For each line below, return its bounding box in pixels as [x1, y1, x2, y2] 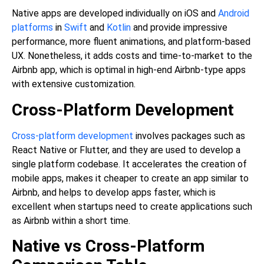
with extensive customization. [12, 78, 136, 90]
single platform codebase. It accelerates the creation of [12, 158, 247, 170]
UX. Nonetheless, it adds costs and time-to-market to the [12, 50, 252, 62]
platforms [12, 22, 53, 34]
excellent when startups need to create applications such [12, 200, 252, 212]
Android [218, 8, 249, 19]
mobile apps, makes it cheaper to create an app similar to [12, 172, 249, 184]
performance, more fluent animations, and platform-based [12, 36, 250, 48]
